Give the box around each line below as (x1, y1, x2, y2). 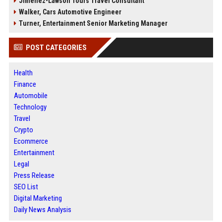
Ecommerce (13, 137, 48, 146)
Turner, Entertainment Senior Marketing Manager (18, 19, 167, 27)
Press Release (13, 171, 55, 180)
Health (13, 68, 33, 77)
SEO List (13, 182, 38, 191)
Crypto (13, 125, 33, 134)
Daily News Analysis (13, 205, 71, 214)
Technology (13, 103, 47, 111)
